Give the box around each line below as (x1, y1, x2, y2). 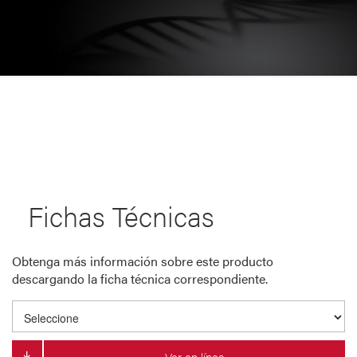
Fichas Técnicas (28, 196, 214, 236)
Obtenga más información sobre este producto (12, 252, 273, 271)
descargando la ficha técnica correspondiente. (12, 269, 268, 288)
